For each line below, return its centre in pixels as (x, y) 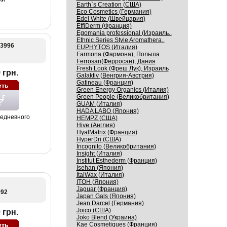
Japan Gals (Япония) (106, 196)
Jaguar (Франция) (102, 189)
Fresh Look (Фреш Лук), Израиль (122, 68)
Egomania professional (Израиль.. (124, 33)
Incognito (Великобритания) (116, 146)
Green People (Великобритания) (123, 97)
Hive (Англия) (96, 125)
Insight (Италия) (99, 154)
